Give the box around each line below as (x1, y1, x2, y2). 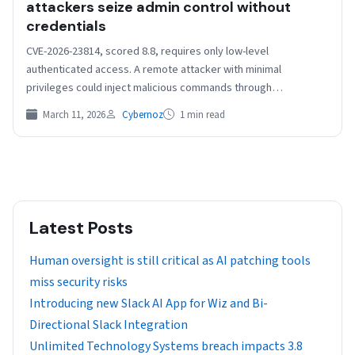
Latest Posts (29, 216, 133, 240)
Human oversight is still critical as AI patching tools (29, 252, 311, 270)
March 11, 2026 (40, 108, 105, 123)
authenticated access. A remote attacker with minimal (26, 61, 281, 78)
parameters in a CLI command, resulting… (26, 97, 225, 115)
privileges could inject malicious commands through (26, 79, 272, 97)
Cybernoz (122, 108, 163, 123)
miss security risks (29, 273, 128, 292)
